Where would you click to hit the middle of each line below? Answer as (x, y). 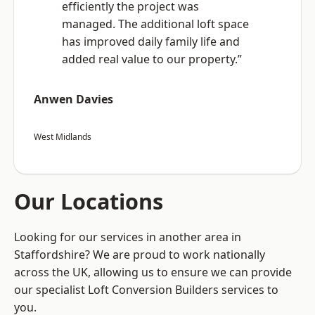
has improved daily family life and (151, 42)
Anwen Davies (73, 99)
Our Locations (89, 201)
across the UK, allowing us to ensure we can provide (153, 272)
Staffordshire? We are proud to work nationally (140, 255)
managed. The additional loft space (155, 24)
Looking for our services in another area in (128, 237)
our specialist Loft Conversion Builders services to (146, 290)
